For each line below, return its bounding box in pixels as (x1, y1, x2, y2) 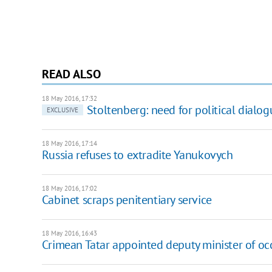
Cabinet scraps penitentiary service (41, 191, 212, 208)
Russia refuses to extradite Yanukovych (41, 146, 233, 163)
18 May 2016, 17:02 (41, 183, 97, 192)
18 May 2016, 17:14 (41, 138, 97, 148)
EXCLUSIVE (46, 105, 78, 114)
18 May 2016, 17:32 (41, 93, 97, 103)
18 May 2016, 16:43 (41, 228, 97, 237)
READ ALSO (41, 66, 101, 82)
